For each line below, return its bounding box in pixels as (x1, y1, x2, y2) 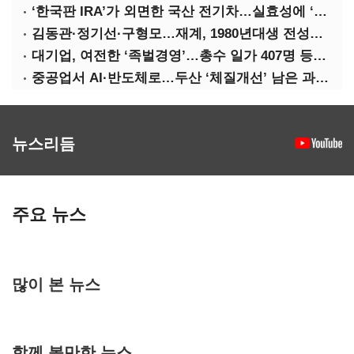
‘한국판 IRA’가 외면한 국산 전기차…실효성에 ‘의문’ (314, 4, 327, 19)
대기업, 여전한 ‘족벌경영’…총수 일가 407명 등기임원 (313, 48, 326, 63)
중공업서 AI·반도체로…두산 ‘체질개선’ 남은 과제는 (315, 70, 329, 85)
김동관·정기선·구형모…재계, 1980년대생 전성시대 (310, 26, 323, 41)
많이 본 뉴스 (12, 272, 100, 295)
